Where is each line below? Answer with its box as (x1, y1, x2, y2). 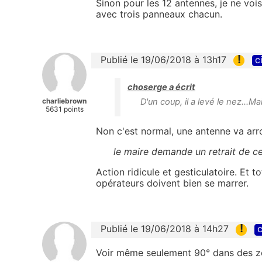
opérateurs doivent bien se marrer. (96, 177, 249, 189)
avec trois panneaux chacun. (96, 8, 222, 20)
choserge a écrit (127, 82, 195, 93)
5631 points (45, 105, 84, 114)
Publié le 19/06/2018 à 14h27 (101, 223, 229, 235)
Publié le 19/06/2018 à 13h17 (101, 54, 226, 66)
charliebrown (42, 96, 87, 106)
